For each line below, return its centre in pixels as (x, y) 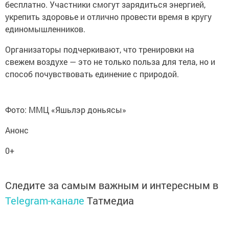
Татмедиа (110, 200)
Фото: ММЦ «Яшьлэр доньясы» (67, 109)
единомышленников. (45, 29)
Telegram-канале (45, 200)
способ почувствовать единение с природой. (92, 74)
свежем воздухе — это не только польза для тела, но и (110, 61)
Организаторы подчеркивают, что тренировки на (100, 49)
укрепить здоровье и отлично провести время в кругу (108, 16)
